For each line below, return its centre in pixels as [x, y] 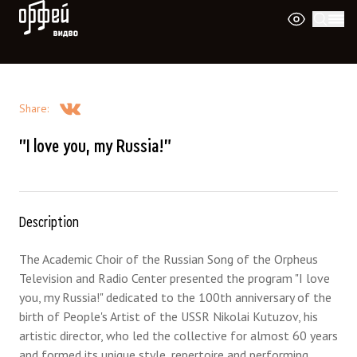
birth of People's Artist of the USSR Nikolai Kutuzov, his [169, 316]
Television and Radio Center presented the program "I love [175, 278]
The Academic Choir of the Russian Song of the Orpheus [169, 259]
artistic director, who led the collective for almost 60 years [178, 335]
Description [49, 222]
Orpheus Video [51, 9]
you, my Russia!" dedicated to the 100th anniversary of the [175, 297]
